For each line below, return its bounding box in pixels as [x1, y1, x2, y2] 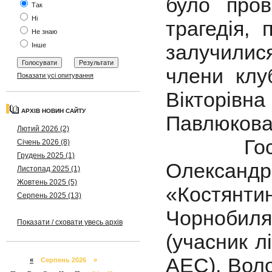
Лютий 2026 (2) [17, 124, 69, 133]
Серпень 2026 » [33, 256, 97, 263]
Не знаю [30, 28, 57, 35]
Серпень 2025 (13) [17, 191, 81, 200]
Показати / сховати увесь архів [17, 218, 123, 226]
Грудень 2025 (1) [17, 151, 75, 160]
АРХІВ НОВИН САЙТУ [21, 107, 86, 114]
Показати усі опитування [17, 72, 93, 79]
